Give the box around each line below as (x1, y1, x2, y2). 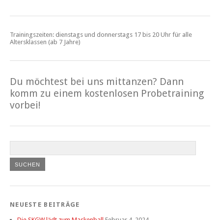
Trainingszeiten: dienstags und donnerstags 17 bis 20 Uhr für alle (10, 31, 192, 39)
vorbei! (10, 99, 41, 111)
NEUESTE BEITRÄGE (10, 201, 80, 209)
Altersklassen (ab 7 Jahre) (10, 38, 81, 46)
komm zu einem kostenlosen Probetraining (10, 87, 204, 100)
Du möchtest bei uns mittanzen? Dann (10, 76, 184, 88)
